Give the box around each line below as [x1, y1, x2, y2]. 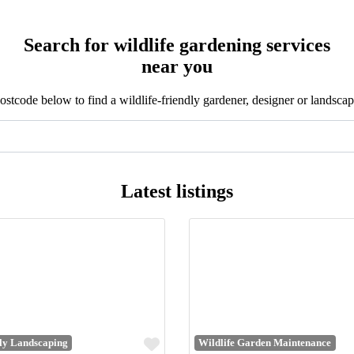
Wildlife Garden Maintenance [198, 337, 332, 349]
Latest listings [121, 180, 233, 201]
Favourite [159, 334, 220, 352]
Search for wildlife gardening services [24, 34, 330, 55]
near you [141, 55, 213, 77]
